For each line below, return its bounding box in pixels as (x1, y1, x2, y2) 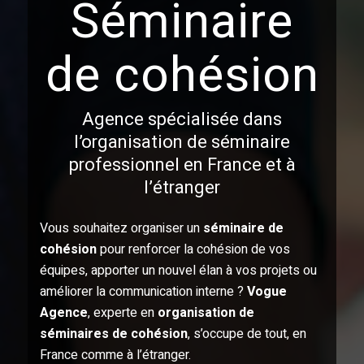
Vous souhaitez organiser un (40, 219, 203, 239)
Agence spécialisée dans (82, 106, 282, 132)
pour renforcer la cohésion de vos (97, 240, 290, 260)
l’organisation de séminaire (74, 128, 290, 155)
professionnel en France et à (68, 151, 296, 178)
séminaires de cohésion (40, 324, 188, 344)
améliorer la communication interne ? (40, 282, 247, 302)
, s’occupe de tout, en (188, 324, 306, 344)
